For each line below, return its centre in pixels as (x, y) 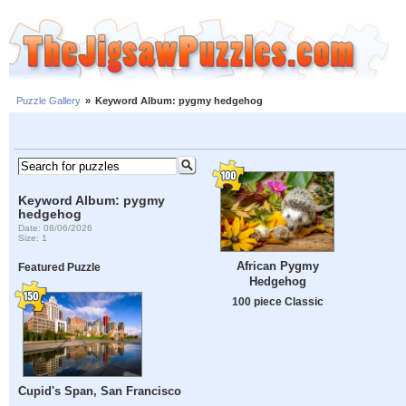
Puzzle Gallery (48, 101)
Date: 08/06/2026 (56, 227)
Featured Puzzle (60, 267)
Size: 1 (33, 237)
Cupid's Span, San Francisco (100, 391)
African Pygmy (277, 266)
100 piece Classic (277, 302)
